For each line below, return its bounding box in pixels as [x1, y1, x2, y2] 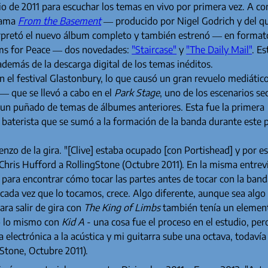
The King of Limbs [84, 202, 161, 214]
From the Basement [18, 15, 102, 28]
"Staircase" [132, 44, 177, 56]
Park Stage [114, 87, 160, 99]
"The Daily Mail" [186, 44, 252, 56]
